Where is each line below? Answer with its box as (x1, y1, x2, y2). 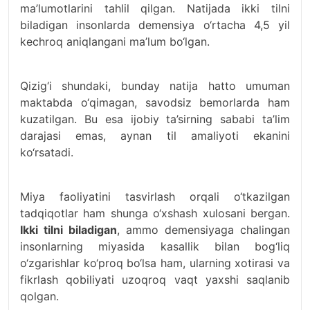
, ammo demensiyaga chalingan (117, 222, 290, 237)
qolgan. (20, 289, 59, 303)
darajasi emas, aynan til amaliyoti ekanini (20, 128, 290, 143)
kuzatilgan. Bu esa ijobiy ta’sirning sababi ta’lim (20, 111, 290, 126)
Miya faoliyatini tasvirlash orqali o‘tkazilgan (20, 189, 290, 203)
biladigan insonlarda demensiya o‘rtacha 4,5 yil (20, 17, 290, 32)
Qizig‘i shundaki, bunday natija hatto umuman (20, 78, 290, 93)
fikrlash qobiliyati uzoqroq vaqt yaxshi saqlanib (20, 272, 290, 286)
